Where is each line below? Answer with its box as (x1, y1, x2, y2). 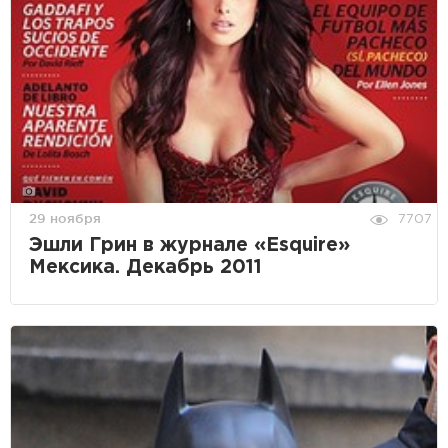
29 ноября (29, 211, 101, 226)
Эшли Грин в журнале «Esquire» (29, 237, 350, 255)
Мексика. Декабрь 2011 (29, 259, 262, 277)
